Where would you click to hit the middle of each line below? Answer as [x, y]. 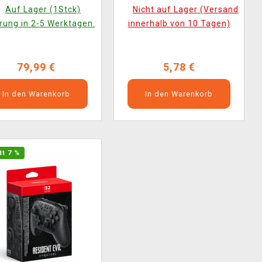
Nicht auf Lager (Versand [185, 9]
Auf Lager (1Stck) [43, 9]
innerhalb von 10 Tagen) [179, 23]
